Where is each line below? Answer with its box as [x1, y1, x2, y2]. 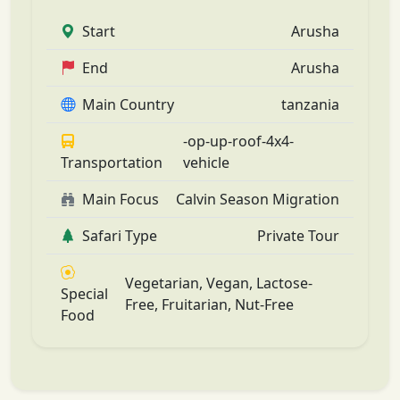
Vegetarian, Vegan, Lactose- [124, 272, 312, 293]
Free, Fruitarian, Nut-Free [124, 294, 294, 314]
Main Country [82, 94, 174, 114]
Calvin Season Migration [176, 188, 339, 209]
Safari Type [82, 225, 157, 246]
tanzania [281, 94, 339, 114]
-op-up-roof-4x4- [183, 130, 295, 151]
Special [61, 283, 108, 304]
